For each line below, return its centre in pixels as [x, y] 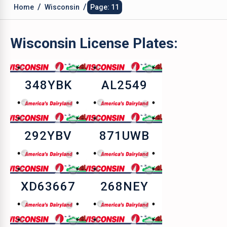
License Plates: [127, 43]
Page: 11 [105, 7]
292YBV [48, 136]
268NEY [124, 186]
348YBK [48, 85]
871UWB [124, 136]
